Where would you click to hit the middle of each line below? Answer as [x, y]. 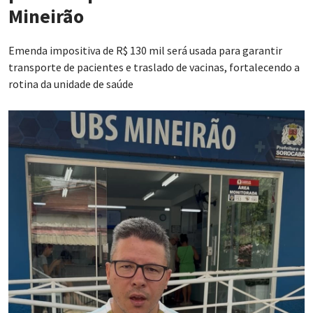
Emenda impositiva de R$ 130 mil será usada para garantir [145, 51]
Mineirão [46, 16]
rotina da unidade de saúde [71, 84]
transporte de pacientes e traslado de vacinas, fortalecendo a [154, 67]
